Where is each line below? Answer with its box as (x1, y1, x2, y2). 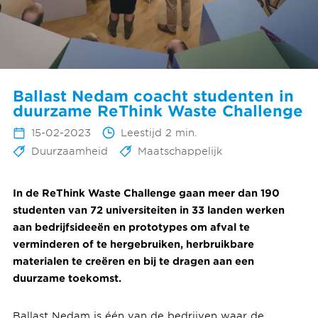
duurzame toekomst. (12, 272, 121, 285)
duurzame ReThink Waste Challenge (12, 101, 303, 119)
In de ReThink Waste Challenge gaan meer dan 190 (12, 187, 280, 199)
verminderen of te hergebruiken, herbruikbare (12, 238, 254, 251)
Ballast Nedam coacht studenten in (12, 86, 294, 104)
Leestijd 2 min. (120, 126, 197, 139)
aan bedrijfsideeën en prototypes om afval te (12, 221, 250, 234)
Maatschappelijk (137, 145, 222, 158)
